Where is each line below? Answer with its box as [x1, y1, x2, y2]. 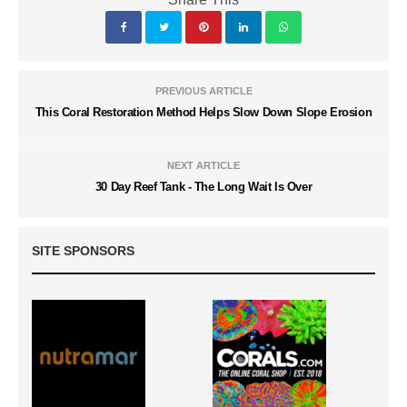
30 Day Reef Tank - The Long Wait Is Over [94, 180, 313, 194]
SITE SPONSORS [32, 243, 134, 259]
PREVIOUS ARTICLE [154, 85, 253, 97]
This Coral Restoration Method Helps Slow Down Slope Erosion [35, 105, 372, 120]
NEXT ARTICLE [167, 160, 240, 172]
